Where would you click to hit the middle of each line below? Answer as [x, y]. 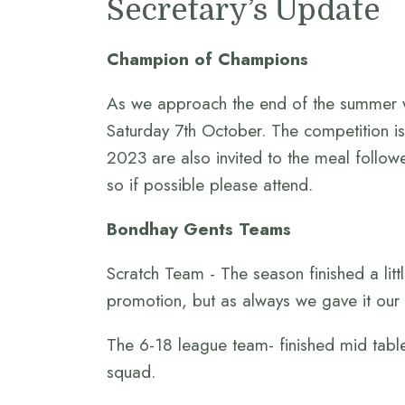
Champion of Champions [207, 59]
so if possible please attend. [209, 184]
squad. [131, 372]
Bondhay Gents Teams [198, 229]
